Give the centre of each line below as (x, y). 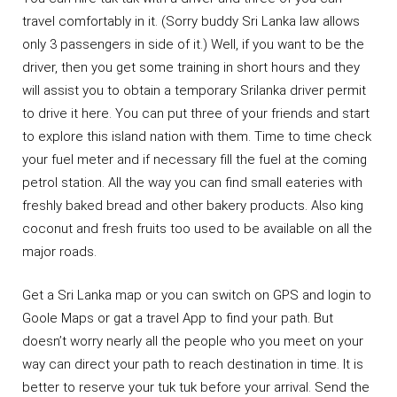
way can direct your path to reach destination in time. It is (193, 364)
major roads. (59, 252)
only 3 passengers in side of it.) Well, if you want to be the (193, 45)
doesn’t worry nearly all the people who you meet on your (193, 341)
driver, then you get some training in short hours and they (191, 68)
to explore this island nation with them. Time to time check (197, 137)
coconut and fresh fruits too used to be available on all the (197, 229)
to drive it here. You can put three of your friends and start (196, 114)
